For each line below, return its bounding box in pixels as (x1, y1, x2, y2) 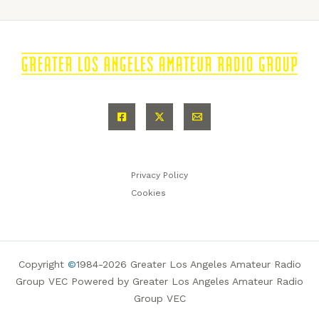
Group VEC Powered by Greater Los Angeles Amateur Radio (16, 276, 303, 288)
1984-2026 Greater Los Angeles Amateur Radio (75, 258, 301, 271)
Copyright (18, 258, 68, 271)
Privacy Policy (131, 170, 188, 181)
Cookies (131, 188, 166, 199)
